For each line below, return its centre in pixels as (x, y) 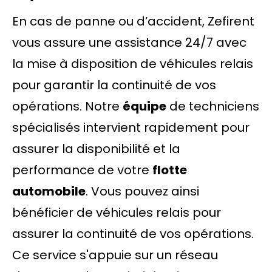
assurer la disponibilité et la (96, 149)
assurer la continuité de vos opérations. (133, 234)
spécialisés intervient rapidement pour (131, 127)
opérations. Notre (67, 106)
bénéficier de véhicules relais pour (117, 212)
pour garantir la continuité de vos (114, 85)
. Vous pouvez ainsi (142, 191)
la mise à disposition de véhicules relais (133, 64)
